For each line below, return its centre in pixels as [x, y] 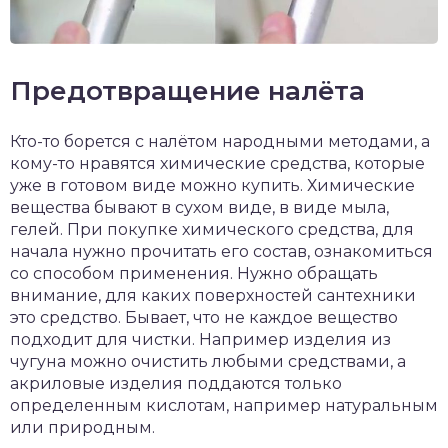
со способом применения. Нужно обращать [194, 274]
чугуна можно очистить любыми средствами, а [208, 362]
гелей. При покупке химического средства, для [212, 230]
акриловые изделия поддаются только [176, 384]
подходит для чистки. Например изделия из [200, 340]
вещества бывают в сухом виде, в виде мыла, [199, 208]
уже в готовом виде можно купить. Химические [212, 186]
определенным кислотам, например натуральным [224, 406]
